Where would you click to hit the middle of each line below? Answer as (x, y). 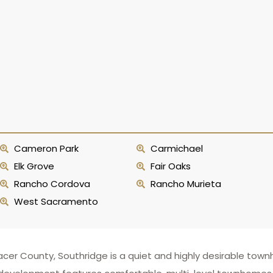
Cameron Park (46, 148)
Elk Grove (34, 166)
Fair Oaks (170, 166)
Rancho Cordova (52, 184)
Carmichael (176, 148)
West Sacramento (56, 201)
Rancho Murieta (186, 184)
